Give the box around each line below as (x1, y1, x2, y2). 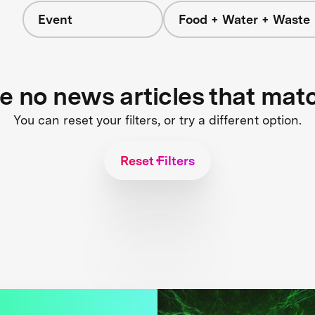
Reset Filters (120, 153, 195, 168)
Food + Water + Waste (178, 12, 310, 27)
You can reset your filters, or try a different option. (13, 112, 302, 127)
